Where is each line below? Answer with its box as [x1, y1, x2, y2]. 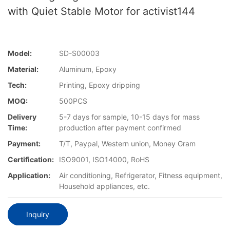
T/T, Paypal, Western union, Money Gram [59, 139, 196, 148]
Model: [8, 49, 32, 58]
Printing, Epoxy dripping [59, 81, 140, 90]
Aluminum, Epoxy [59, 65, 117, 74]
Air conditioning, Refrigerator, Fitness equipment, [59, 171, 222, 180]
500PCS [59, 97, 87, 106]
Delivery [8, 112, 36, 122]
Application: [8, 171, 50, 180]
